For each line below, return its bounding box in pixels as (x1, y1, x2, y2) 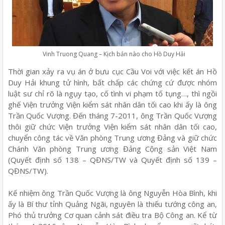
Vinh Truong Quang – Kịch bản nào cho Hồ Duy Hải (40, 50, 185, 59)
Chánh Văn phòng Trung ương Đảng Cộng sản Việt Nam (8, 143, 217, 154)
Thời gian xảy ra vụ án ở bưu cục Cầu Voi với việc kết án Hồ (8, 66, 217, 76)
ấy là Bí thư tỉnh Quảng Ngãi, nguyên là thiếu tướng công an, (8, 198, 217, 209)
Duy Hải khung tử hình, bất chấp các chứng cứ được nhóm (8, 77, 217, 87)
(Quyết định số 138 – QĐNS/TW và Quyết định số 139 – (8, 154, 217, 165)
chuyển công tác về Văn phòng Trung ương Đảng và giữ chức (8, 132, 217, 143)
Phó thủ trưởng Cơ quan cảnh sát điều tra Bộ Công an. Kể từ (8, 209, 217, 220)
